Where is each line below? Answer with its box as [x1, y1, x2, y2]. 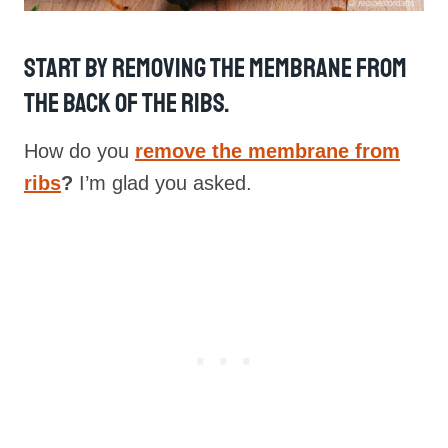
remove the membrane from [135, 139, 400, 162]
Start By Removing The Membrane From [24, 51, 407, 86]
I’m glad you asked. [73, 171, 252, 194]
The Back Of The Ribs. [24, 86, 229, 121]
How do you [24, 139, 135, 162]
